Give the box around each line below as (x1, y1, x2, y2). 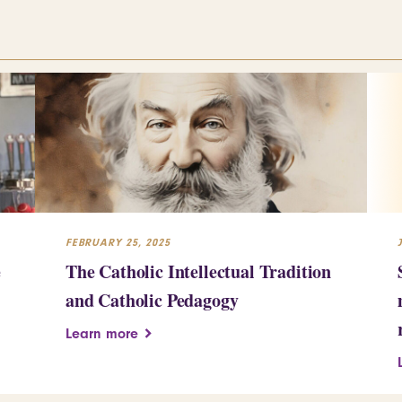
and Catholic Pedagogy (66, 286, 239, 313)
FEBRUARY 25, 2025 (66, 235, 170, 249)
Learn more (66, 325, 138, 342)
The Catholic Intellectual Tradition (66, 258, 332, 284)
